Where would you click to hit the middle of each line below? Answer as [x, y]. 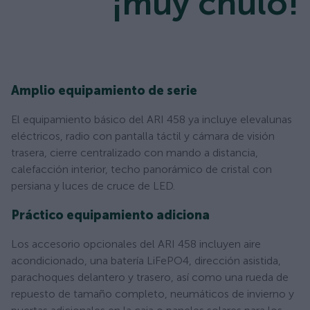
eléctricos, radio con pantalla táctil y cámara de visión [143, 136]
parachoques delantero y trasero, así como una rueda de [150, 277]
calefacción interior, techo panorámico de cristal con [142, 169]
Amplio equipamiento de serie [104, 90]
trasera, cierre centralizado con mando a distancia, [135, 152]
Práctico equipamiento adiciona [110, 215]
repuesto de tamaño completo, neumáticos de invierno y [153, 293]
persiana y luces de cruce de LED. [93, 185]
